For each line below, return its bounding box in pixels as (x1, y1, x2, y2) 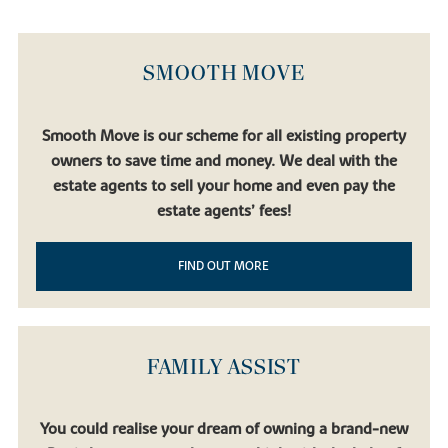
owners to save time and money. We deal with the (50, 150, 397, 171)
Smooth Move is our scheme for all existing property (41, 125, 406, 146)
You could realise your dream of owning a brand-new (39, 419, 408, 440)
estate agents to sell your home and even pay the (52, 175, 395, 196)
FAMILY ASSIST (146, 354, 302, 379)
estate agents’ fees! (156, 200, 291, 221)
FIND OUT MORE (178, 257, 270, 274)
